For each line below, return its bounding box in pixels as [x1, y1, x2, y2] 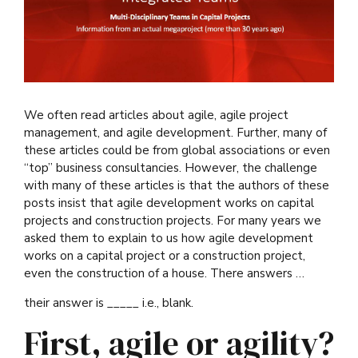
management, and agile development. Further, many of [24, 124, 327, 141]
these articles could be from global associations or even [24, 141, 330, 158]
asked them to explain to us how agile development [24, 229, 313, 246]
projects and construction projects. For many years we [24, 212, 321, 229]
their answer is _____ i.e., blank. [24, 294, 193, 311]
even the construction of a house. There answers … [24, 265, 304, 281]
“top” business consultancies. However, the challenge [24, 159, 317, 176]
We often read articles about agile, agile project [24, 106, 288, 123]
